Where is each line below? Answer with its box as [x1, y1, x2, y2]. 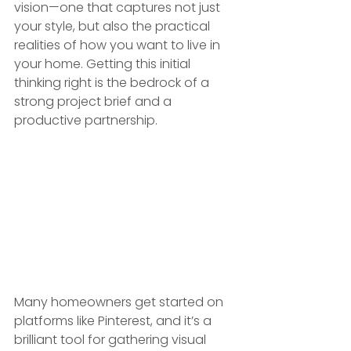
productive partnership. [14, 110, 157, 129]
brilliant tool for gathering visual [14, 330, 209, 349]
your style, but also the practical [14, 16, 213, 35]
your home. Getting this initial [14, 54, 194, 73]
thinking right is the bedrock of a [14, 73, 212, 92]
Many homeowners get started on [14, 292, 226, 311]
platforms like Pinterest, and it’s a [14, 311, 215, 330]
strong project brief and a [14, 92, 175, 110]
